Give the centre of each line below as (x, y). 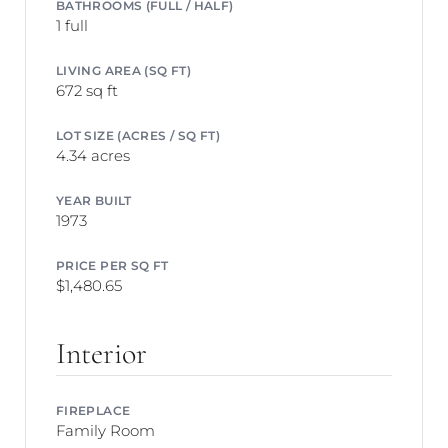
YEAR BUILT (94, 199)
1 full (72, 25)
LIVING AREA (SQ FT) (124, 70)
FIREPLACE (93, 409)
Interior (101, 354)
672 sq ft (87, 90)
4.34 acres (93, 155)
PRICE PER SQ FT (112, 264)
